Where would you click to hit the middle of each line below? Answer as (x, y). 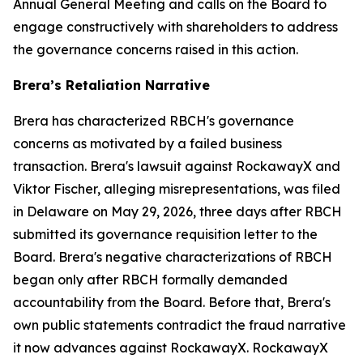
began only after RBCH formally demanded (150, 280)
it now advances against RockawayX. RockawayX (171, 348)
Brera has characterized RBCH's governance (154, 121)
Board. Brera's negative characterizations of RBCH (173, 257)
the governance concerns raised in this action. (156, 49)
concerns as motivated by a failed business (147, 143)
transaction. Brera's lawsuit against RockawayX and (177, 166)
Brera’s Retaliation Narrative (111, 85)
